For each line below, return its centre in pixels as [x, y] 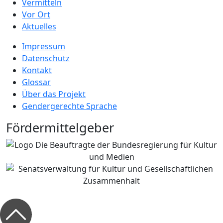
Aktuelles [39, 26]
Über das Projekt [54, 94]
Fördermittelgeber [60, 127]
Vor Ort [36, 14]
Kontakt [37, 70]
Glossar [36, 82]
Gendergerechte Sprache [69, 106]
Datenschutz [46, 58]
